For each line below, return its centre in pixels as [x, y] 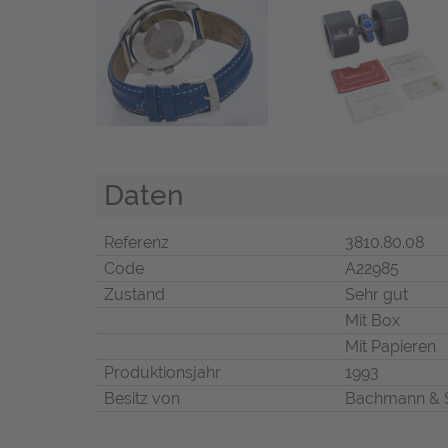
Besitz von [142, 399]
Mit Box [372, 321]
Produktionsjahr [162, 373]
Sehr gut [376, 295]
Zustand [134, 295]
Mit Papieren [390, 347]
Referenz [136, 243]
